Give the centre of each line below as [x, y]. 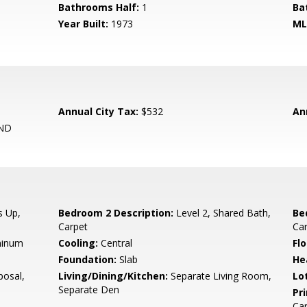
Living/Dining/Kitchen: [113, 276]
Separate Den [89, 290]
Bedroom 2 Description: [116, 213]
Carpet [73, 226]
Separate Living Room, [220, 276]
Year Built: [84, 24]
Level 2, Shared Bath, [222, 213]
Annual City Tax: [99, 111]
